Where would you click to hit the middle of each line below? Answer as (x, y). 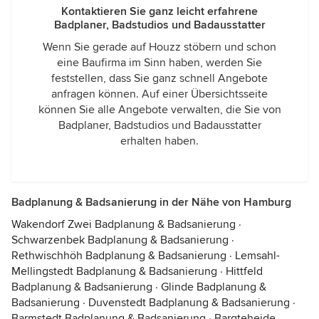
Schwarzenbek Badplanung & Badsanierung (120, 240)
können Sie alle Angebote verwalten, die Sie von (159, 110)
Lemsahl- (257, 256)
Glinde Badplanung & (214, 287)
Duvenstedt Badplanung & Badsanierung (189, 303)
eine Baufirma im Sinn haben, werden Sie (159, 63)
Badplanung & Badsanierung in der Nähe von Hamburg (151, 202)
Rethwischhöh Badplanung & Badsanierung (119, 256)
